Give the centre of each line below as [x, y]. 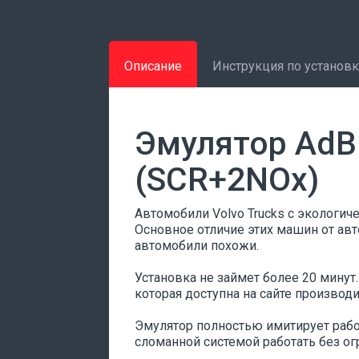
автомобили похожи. [197, 246]
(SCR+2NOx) [227, 179]
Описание [153, 66]
